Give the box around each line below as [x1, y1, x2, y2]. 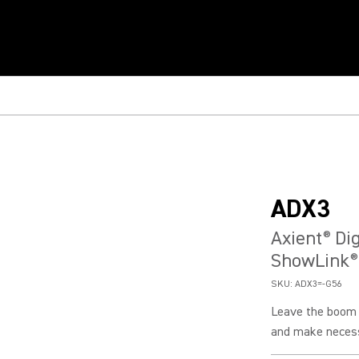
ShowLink [271, 248, 349, 273]
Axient [271, 226, 322, 251]
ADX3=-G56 [295, 278, 341, 290]
